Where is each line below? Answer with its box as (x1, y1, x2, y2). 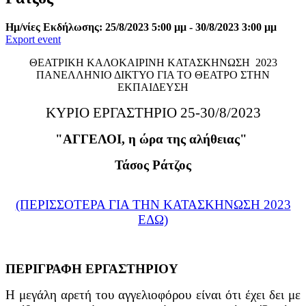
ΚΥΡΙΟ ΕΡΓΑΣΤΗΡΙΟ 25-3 (45, 104, 208, 120)
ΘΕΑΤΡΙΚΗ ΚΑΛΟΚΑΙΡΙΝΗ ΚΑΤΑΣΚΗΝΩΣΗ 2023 (29, 56, 277, 68)
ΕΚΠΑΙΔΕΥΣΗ (117, 81, 189, 93)
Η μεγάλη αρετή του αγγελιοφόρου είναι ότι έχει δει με (5, 287, 301, 302)
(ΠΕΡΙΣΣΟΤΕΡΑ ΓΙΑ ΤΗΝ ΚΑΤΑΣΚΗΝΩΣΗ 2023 (15, 197, 291, 212)
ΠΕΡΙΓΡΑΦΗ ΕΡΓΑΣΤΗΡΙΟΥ (5, 261, 178, 276)
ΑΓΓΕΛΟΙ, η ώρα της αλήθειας (63, 131, 240, 146)
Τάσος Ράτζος (115, 157, 191, 172)
